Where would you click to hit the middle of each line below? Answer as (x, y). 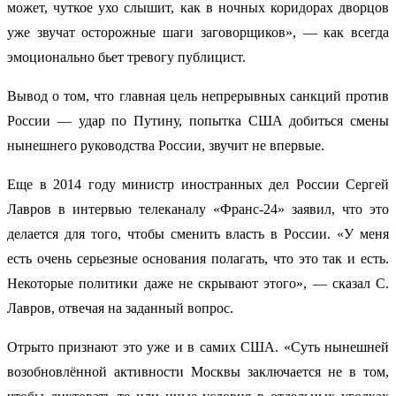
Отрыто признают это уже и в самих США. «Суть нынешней (198, 347)
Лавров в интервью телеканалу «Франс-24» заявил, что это (198, 209)
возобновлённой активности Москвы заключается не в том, (198, 372)
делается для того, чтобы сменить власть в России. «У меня (198, 234)
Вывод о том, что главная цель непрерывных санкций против (198, 96)
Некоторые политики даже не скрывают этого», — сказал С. (198, 284)
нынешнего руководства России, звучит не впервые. (166, 146)
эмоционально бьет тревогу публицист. (126, 57)
